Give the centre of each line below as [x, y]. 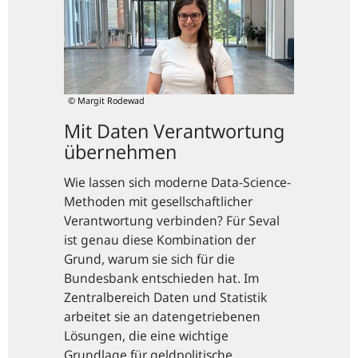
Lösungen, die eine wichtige [146, 335]
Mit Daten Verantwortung [174, 130]
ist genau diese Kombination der [160, 239]
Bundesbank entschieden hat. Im [161, 278]
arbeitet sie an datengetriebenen [162, 316]
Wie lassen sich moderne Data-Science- [177, 182]
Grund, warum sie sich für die [149, 259]
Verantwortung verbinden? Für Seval [172, 220]
